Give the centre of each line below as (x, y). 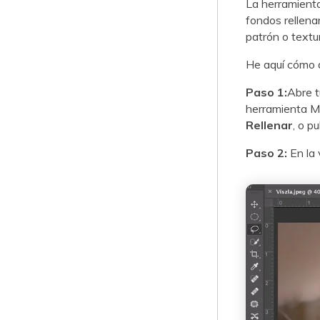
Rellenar (269, 125)
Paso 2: (266, 152)
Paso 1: (266, 92)
